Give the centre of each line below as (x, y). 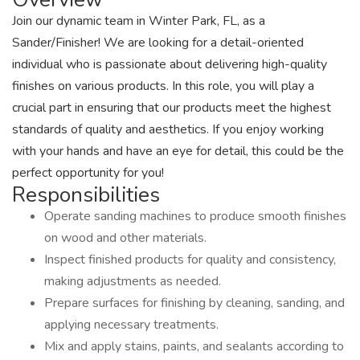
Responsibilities (86, 195)
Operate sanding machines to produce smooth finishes (195, 216)
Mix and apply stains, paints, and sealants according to (194, 346)
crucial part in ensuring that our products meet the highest (172, 108)
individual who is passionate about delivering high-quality (170, 64)
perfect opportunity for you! (88, 173)
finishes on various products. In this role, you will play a (163, 86)
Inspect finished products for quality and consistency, (190, 260)
